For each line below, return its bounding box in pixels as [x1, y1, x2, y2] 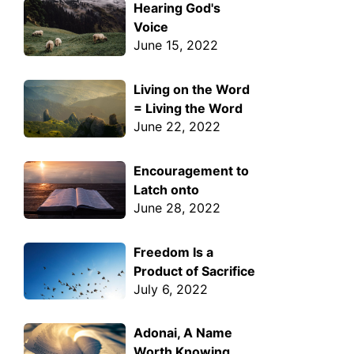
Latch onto [134, 181, 200, 198]
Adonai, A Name [134, 325, 233, 341]
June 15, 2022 [134, 37, 219, 54]
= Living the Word [134, 100, 243, 117]
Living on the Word [134, 81, 250, 98]
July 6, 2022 [134, 281, 209, 297]
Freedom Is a [134, 243, 214, 260]
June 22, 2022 [134, 119, 221, 135]
